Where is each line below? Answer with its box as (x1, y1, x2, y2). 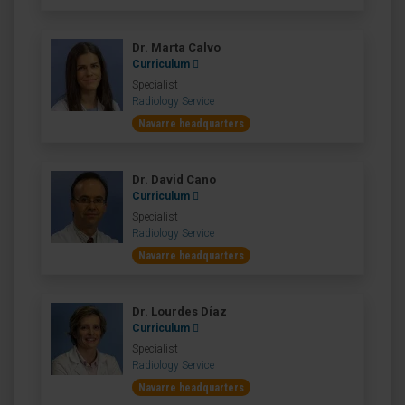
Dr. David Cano (132, 173, 216, 186)
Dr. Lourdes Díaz (132, 305, 227, 318)
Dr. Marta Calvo (132, 41, 221, 54)
